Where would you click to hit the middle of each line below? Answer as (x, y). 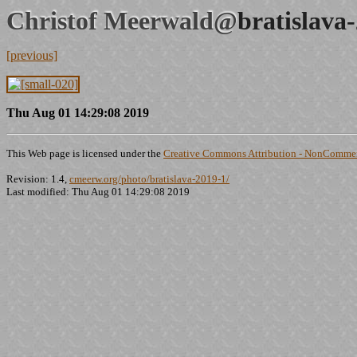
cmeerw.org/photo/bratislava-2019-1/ (149, 179)
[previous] (32, 55)
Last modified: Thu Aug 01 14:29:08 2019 (98, 192)
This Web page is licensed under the (85, 153)
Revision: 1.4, (38, 179)
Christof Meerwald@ (122, 21)
